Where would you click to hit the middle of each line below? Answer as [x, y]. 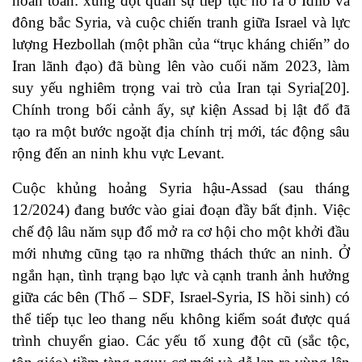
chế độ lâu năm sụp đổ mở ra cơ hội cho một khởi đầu [181, 232]
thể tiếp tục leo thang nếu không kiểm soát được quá [181, 319]
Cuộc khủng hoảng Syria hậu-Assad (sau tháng [181, 188]
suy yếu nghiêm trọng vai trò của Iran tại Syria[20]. [181, 88]
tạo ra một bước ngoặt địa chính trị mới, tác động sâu [181, 132]
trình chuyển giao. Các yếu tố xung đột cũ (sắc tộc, [181, 341]
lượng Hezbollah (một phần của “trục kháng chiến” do [181, 44]
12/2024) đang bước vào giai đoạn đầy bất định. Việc [181, 210]
